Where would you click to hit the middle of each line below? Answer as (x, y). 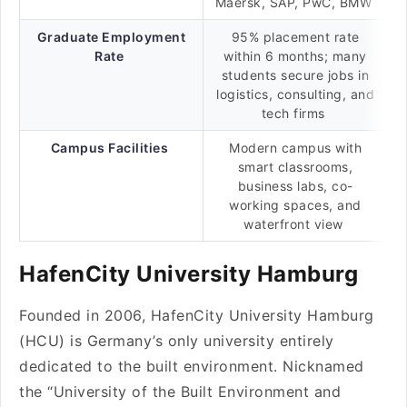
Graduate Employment (111, 37)
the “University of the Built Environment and (180, 392)
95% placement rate (295, 37)
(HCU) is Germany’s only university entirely (177, 341)
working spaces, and (295, 205)
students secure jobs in (295, 75)
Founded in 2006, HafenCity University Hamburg (197, 315)
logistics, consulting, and (295, 94)
